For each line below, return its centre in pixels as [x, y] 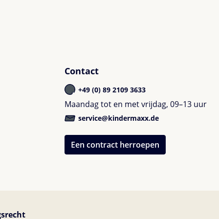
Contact [82, 71]
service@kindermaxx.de [118, 118]
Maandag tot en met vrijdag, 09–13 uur [136, 104]
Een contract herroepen [115, 144]
